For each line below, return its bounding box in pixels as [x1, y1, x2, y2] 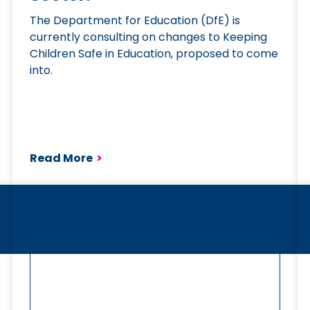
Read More [30, 150, 93, 166]
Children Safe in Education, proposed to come [30, 46, 279, 62]
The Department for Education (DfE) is [30, 12, 241, 28]
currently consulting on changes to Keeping [30, 29, 268, 45]
